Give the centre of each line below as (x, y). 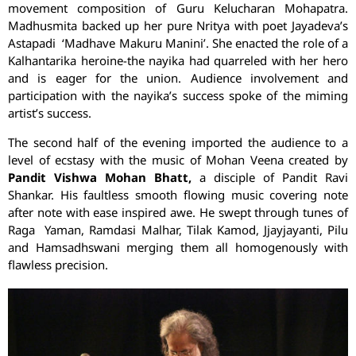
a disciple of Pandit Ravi (270, 177)
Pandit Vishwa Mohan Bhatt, (100, 177)
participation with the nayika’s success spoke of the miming (178, 96)
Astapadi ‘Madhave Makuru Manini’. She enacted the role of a (178, 43)
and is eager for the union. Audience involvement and (178, 78)
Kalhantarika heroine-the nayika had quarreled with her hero (178, 61)
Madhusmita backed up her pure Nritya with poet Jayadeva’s (178, 26)
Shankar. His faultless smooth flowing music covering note (178, 194)
